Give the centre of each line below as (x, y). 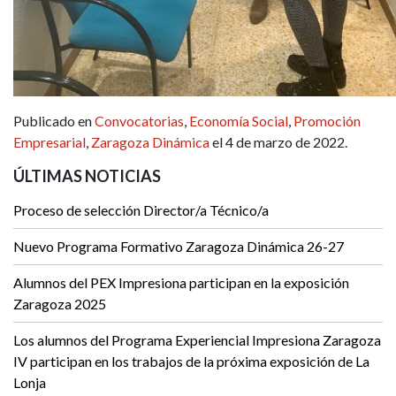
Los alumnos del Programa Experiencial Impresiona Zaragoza (197, 340)
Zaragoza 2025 (60, 304)
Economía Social (239, 121)
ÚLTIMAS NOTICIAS (87, 176)
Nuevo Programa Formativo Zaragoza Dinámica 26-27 (179, 247)
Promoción (327, 121)
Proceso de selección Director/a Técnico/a (141, 210)
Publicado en (54, 121)
